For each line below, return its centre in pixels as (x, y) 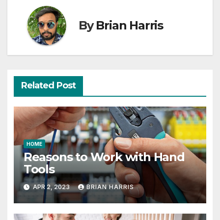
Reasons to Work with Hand (104, 157)
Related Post (48, 85)
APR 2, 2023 (51, 187)
